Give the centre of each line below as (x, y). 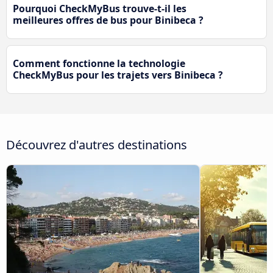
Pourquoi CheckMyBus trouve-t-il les (100, 9)
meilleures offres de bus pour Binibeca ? (108, 20)
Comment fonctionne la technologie (99, 64)
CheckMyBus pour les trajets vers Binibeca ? (118, 75)
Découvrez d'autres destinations (97, 144)
